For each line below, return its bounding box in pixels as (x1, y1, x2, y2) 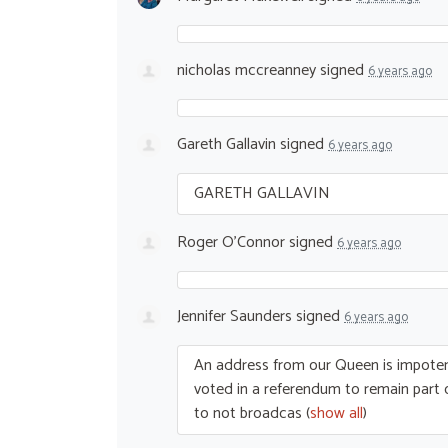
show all (310, 399, 363, 427)
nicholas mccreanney (177, 56, 316, 84)
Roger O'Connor (177, 228, 285, 256)
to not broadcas (194, 399, 302, 427)
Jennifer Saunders (177, 302, 292, 330)
